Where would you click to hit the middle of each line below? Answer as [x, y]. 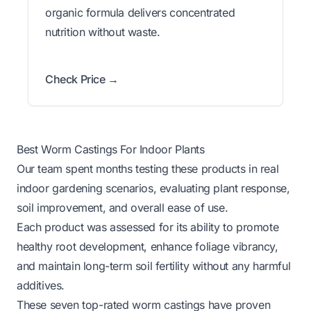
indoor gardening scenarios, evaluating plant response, [153, 188]
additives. [41, 285]
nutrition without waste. [103, 32]
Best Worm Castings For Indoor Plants [111, 149]
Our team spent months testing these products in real [148, 168]
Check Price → [82, 79]
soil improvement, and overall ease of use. [123, 207]
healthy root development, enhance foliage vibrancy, [148, 246]
